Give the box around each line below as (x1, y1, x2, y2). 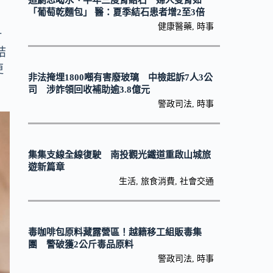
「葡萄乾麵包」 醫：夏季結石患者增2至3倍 (27, 7, 205, 18)
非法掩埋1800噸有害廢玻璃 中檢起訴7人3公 (27, 73, 213, 83)
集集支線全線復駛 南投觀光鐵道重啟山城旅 (27, 150, 211, 160)
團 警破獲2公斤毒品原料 (27, 239, 133, 250)
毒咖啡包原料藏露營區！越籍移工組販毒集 (27, 227, 202, 238)
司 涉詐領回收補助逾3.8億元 (27, 85, 150, 95)
